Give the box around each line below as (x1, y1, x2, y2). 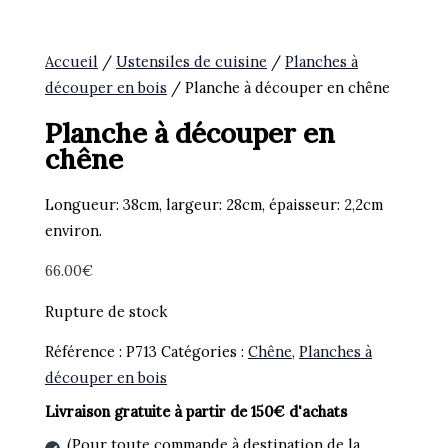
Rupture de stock (45, 301, 168, 321)
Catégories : (161, 342, 249, 362)
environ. (45, 220, 103, 240)
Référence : (45, 342, 127, 362)
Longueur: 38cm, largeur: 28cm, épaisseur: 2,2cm (45, 194, 384, 214)
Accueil (45, 52, 99, 72)
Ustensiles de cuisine (116, 52, 268, 72)
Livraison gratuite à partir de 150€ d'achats (45, 401, 348, 421)
